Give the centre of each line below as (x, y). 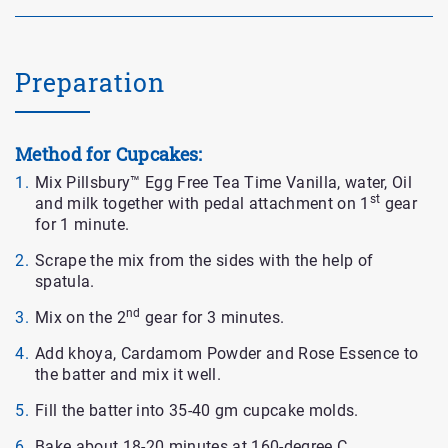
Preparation (90, 82)
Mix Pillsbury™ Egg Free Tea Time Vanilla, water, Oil (224, 183)
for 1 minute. (82, 225)
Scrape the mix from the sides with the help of (204, 261)
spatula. (65, 282)
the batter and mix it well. (128, 375)
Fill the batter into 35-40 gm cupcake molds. (197, 411)
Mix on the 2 (80, 318)
